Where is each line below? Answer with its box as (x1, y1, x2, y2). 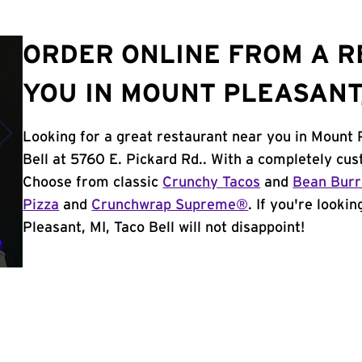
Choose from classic (23, 175, 163, 190)
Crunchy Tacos (162, 175, 261, 190)
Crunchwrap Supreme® (91, 198, 249, 213)
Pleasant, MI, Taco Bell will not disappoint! (23, 221, 305, 235)
